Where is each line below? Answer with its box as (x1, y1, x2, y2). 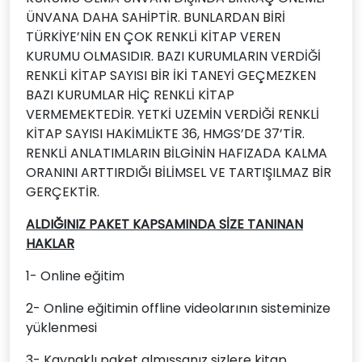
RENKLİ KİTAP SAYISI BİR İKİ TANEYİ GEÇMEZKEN (26, 66, 316, 85)
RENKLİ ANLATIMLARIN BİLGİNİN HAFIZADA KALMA (26, 144, 327, 162)
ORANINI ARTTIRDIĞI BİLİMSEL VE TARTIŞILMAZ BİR (26, 163, 331, 182)
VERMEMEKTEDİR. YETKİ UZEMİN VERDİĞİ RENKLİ (26, 105, 319, 124)
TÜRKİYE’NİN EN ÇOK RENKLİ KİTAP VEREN (26, 27, 280, 46)
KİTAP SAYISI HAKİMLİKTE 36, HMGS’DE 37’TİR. (26, 124, 305, 143)
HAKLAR (26, 234, 74, 253)
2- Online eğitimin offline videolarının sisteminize (26, 299, 330, 318)
